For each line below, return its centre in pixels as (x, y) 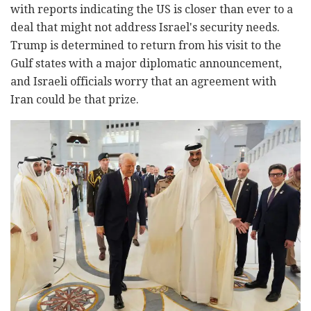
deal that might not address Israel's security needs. (145, 28)
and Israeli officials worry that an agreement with (143, 82)
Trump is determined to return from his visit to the (146, 46)
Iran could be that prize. (75, 100)
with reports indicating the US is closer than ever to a (152, 10)
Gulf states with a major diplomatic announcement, (146, 64)
